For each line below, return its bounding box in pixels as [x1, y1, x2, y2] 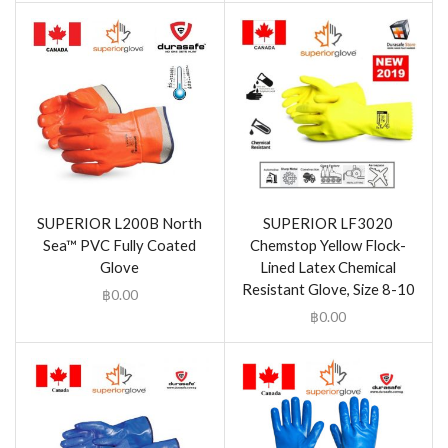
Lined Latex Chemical [260, 257, 397, 276]
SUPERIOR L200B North [37, 213, 203, 232]
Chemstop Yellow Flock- [250, 235, 407, 254]
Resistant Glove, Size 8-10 [241, 279, 415, 298]
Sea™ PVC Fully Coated [43, 235, 197, 254]
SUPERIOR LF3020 [263, 213, 394, 232]
